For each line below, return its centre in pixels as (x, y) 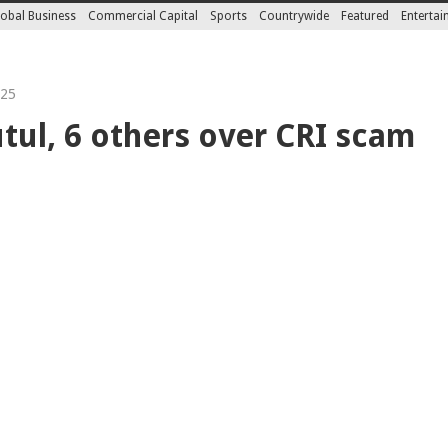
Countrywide (294, 16)
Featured (365, 16)
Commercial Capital (143, 16)
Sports (229, 16)
